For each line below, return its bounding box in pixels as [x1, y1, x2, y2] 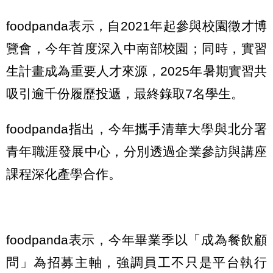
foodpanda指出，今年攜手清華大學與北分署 [6, 121, 267, 136]
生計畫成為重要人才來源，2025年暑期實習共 [6, 63, 267, 78]
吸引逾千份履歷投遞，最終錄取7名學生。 [6, 86, 244, 101]
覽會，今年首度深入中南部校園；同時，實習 [6, 41, 267, 55]
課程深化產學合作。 [6, 166, 121, 181]
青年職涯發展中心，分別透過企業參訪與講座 [6, 144, 267, 158]
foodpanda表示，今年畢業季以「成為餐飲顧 [6, 233, 267, 247]
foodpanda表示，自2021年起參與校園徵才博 [6, 18, 267, 33]
